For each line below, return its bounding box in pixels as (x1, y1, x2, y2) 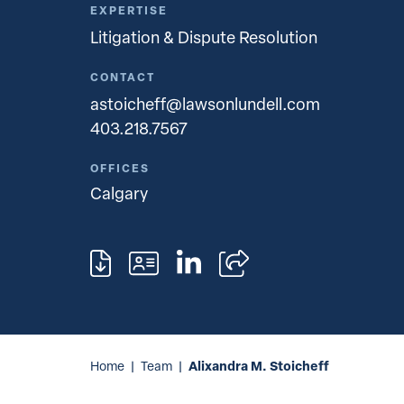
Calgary (90, 181, 148, 204)
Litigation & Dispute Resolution (90, 25, 317, 48)
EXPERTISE (90, 3, 168, 18)
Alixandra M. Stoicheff (188, 356, 329, 375)
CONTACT (90, 69, 155, 85)
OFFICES (90, 161, 150, 176)
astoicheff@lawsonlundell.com (90, 92, 320, 115)
